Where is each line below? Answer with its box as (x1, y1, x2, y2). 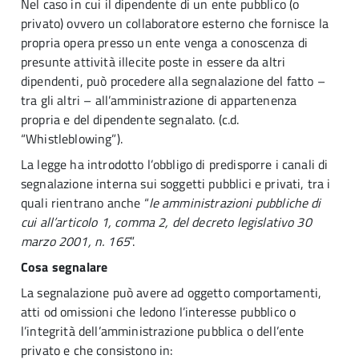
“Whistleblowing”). (21, 129, 123, 148)
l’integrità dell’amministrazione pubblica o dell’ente (21, 321, 305, 341)
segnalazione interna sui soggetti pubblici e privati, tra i (21, 174, 331, 193)
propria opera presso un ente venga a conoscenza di (21, 33, 309, 52)
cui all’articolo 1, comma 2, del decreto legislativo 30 (21, 212, 312, 232)
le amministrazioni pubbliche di (148, 193, 321, 212)
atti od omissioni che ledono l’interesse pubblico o (21, 302, 296, 321)
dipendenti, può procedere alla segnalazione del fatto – (21, 71, 325, 91)
